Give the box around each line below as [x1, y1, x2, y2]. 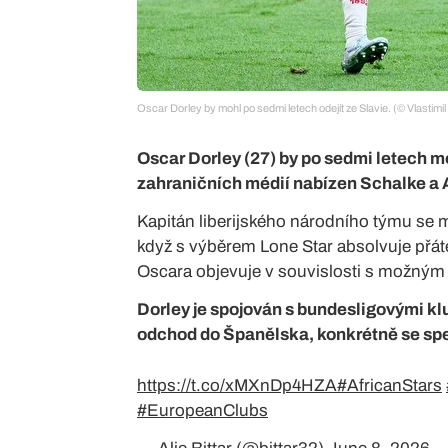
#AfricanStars [337, 375, 442, 395]
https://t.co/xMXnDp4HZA [137, 375, 337, 395]
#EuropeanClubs [137, 400, 268, 420]
